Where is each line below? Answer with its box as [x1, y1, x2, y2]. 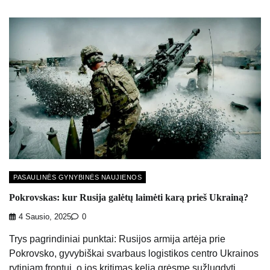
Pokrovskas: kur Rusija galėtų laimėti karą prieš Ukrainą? [9, 192, 248, 202]
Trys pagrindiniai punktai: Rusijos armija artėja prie [9, 234, 225, 245]
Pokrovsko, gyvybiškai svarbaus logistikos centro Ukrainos [9, 248, 259, 259]
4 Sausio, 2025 [19, 213, 71, 222]
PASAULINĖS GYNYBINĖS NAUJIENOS [13, 174, 142, 181]
